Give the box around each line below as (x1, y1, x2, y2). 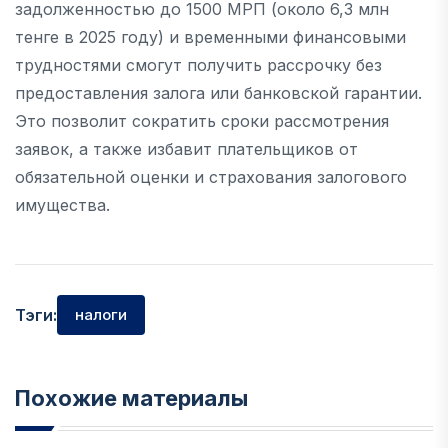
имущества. (15, 195, 110, 215)
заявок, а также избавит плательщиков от (15, 139, 358, 159)
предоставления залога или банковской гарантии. (15, 83, 422, 103)
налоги (75, 305, 127, 324)
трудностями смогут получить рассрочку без (15, 55, 382, 75)
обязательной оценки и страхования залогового (15, 167, 407, 187)
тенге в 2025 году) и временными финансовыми (15, 27, 406, 47)
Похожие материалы (15, 385, 248, 411)
